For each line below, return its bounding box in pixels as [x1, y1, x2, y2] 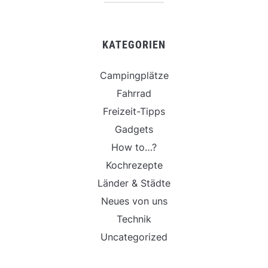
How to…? [111, 141, 157, 153]
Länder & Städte [98, 177, 170, 189]
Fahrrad [117, 87, 151, 99]
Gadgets [115, 123, 153, 135]
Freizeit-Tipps [103, 105, 165, 117]
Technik [117, 213, 151, 225]
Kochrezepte [105, 159, 163, 171]
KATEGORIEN [102, 38, 166, 51]
